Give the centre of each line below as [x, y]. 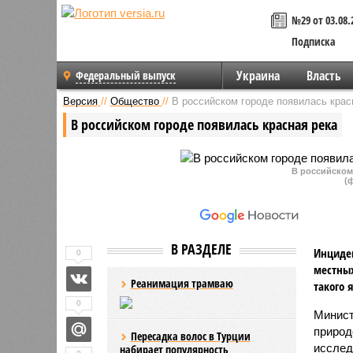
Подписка [314, 41]
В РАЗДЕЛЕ [201, 249]
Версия [80, 101]
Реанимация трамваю [182, 283]
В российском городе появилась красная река [204, 124]
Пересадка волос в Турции [190, 336]
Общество [134, 101]
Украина [258, 76]
